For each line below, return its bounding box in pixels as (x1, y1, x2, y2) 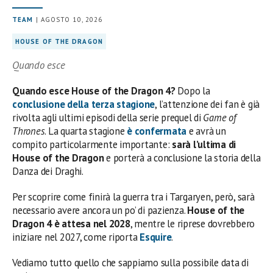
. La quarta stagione (44, 124, 127, 138)
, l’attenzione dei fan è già (155, 97, 260, 111)
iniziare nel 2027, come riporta (12, 230, 140, 244)
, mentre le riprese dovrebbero (130, 216, 255, 230)
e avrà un (188, 124, 226, 138)
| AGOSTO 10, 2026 (33, 15, 103, 24)
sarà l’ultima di (172, 137, 236, 151)
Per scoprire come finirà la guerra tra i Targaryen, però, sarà (12, 190, 255, 204)
